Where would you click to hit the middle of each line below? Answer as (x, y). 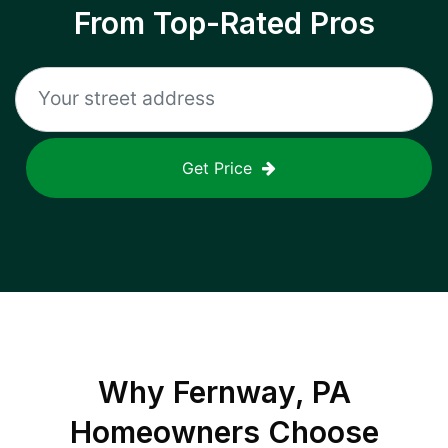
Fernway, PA (261, 392)
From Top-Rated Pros (224, 23)
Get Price (217, 168)
